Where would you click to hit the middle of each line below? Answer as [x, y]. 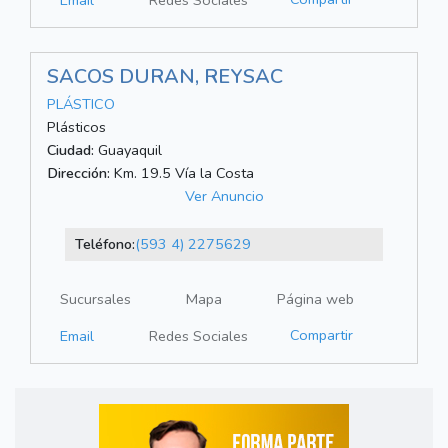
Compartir [321, 335]
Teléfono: [104, 244]
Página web [315, 299]
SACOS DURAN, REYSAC [165, 77]
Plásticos [76, 127]
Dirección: [78, 173]
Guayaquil [128, 150]
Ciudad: [70, 150]
